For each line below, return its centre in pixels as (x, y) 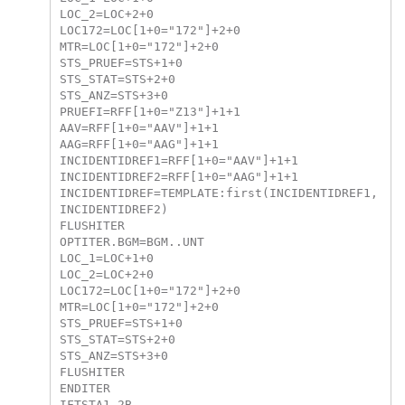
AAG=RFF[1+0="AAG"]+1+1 (139, 144)
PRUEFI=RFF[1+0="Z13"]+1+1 (150, 111)
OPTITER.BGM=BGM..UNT (132, 241)
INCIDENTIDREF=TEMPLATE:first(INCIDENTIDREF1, (218, 193)
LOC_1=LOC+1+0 (106, 258)
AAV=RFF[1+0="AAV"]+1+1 (139, 127)
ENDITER (85, 388)
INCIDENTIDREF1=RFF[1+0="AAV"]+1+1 (179, 160)
